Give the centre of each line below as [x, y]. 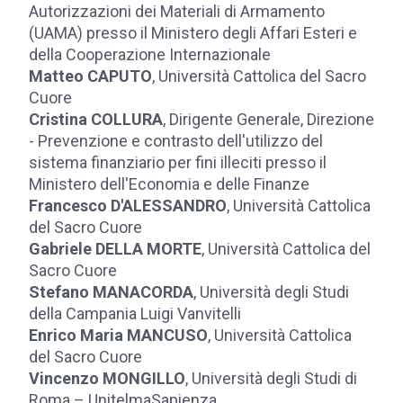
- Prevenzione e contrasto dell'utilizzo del [176, 141]
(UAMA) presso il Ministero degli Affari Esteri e [193, 33]
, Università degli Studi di [271, 378]
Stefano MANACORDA [111, 292]
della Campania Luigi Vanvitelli [135, 313]
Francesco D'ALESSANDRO [128, 206]
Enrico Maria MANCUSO [118, 335]
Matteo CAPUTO [90, 76]
